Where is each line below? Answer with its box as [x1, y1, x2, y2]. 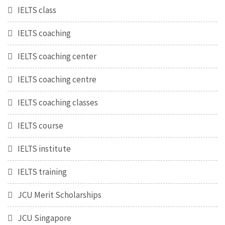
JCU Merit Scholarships [18, 189, 101, 200]
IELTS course [18, 120, 63, 131]
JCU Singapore [18, 212, 71, 223]
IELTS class [18, 5, 56, 16]
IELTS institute [18, 143, 71, 154]
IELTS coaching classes [18, 97, 98, 108]
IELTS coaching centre [18, 74, 96, 85]
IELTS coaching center [18, 51, 96, 62]
